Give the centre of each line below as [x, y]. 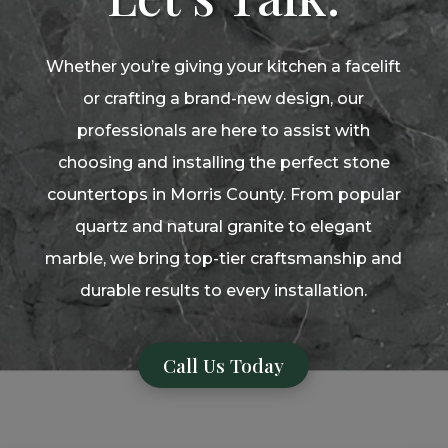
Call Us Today [224, 365]
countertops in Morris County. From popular [223, 195]
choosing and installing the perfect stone [223, 163]
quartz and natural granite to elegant [224, 227]
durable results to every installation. [224, 291]
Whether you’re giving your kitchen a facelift [224, 67]
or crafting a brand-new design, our [224, 99]
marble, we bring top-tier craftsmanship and [224, 259]
